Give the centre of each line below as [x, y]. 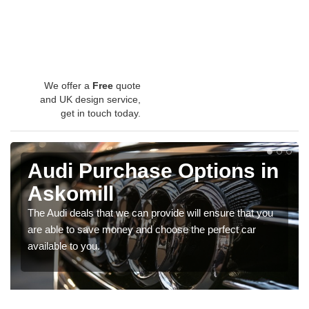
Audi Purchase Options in [153, 170]
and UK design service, [90, 99]
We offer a [68, 85]
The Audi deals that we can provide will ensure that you [150, 212]
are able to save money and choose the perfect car [142, 229]
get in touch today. [101, 113]
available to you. [64, 246]
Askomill [71, 193]
